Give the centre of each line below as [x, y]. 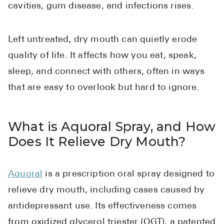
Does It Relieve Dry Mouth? [97, 142]
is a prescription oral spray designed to [129, 174]
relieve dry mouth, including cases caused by [106, 190]
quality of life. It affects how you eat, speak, [102, 56]
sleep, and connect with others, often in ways [106, 72]
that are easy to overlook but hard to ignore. [104, 88]
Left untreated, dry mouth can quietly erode [103, 40]
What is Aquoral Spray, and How [112, 127]
